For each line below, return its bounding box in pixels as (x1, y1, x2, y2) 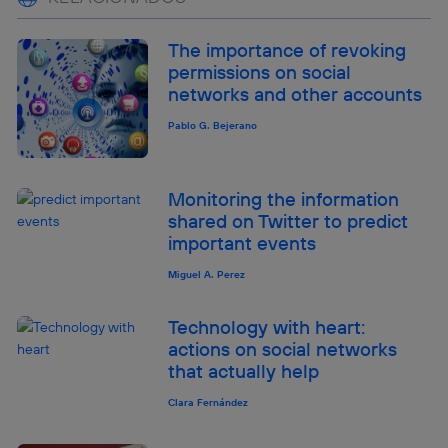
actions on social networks (168, 336, 398, 361)
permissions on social (168, 59, 352, 84)
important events (168, 230, 317, 255)
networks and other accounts (168, 81, 423, 106)
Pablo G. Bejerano (168, 118, 258, 132)
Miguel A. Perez (168, 267, 246, 281)
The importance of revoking (168, 37, 407, 62)
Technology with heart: (168, 314, 366, 339)
